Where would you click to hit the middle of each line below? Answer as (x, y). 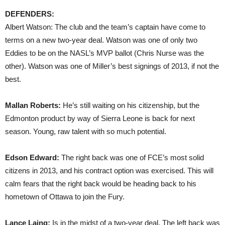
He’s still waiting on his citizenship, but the (130, 105)
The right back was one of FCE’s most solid (132, 157)
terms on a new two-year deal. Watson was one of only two (101, 40)
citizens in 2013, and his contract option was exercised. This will (109, 171)
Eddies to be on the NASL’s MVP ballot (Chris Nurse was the (104, 53)
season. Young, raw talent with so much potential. (86, 131)
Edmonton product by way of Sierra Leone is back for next (100, 118)
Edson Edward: (32, 157)
